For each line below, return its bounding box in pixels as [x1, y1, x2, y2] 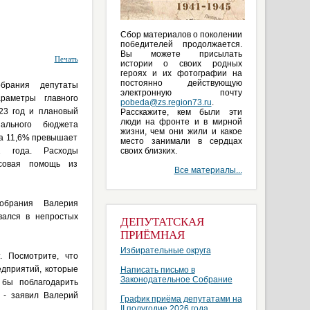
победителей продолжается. [120, 39, 242, 49]
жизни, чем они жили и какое [120, 127, 242, 136]
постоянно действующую [120, 78, 242, 88]
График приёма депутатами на [120, 294, 242, 304]
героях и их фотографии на [120, 69, 242, 78]
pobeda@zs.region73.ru [120, 98, 212, 107]
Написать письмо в [120, 265, 195, 275]
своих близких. [120, 146, 177, 156]
